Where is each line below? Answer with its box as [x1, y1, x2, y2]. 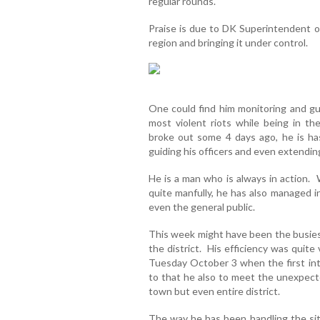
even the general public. [148, 201, 255, 214]
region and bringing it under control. [148, 36, 308, 49]
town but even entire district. [148, 285, 282, 298]
